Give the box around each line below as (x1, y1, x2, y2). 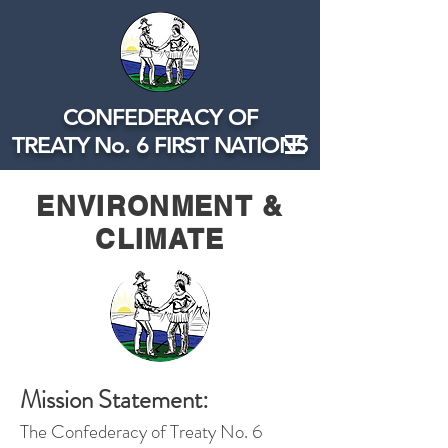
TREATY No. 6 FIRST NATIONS (12, 131, 308, 159)
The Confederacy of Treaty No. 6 (20, 418, 263, 445)
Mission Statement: (20, 382, 209, 418)
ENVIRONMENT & (36, 190, 284, 222)
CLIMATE (95, 223, 225, 255)
